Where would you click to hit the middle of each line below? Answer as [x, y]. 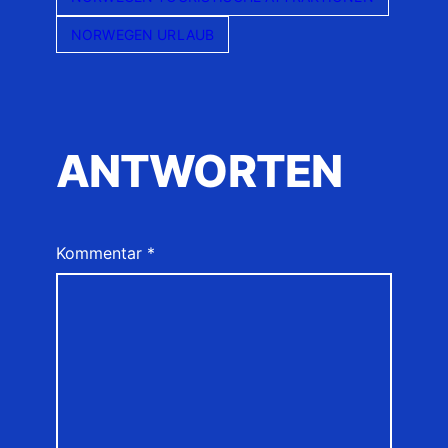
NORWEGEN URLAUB [143, 34]
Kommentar [101, 253]
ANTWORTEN [199, 171]
